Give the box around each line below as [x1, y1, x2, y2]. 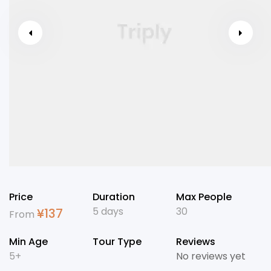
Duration [92, 190, 135, 204]
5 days [92, 204, 123, 219]
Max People [175, 190, 232, 204]
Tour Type [92, 235, 142, 249]
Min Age [9, 235, 48, 249]
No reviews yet [175, 249, 246, 264]
